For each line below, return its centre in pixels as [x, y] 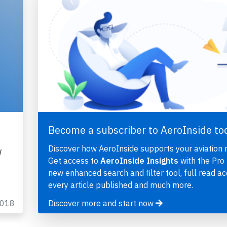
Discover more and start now [102, 203]
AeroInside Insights [139, 161]
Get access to [74, 161]
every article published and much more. [120, 185]
